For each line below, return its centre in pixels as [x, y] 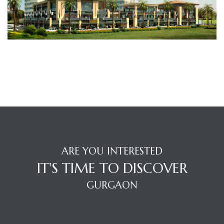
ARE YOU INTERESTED [112, 151]
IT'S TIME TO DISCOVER [112, 168]
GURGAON [112, 185]
